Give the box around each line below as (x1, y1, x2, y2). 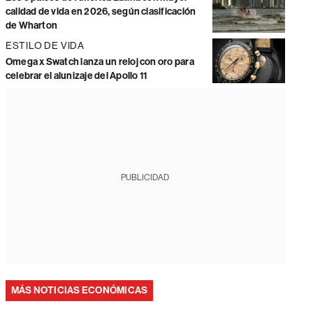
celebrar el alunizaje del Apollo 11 (5, 70, 147, 82)
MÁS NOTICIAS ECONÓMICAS (10, 284, 148, 296)
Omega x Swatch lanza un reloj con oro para (5, 56, 194, 68)
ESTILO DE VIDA (5, 40, 85, 51)
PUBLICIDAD (121, 173, 170, 182)
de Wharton (5, 20, 58, 31)
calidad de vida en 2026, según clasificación (5, 6, 196, 17)
